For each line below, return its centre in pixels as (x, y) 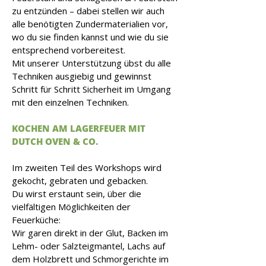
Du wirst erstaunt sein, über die (77, 194)
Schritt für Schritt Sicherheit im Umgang (91, 89)
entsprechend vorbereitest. (69, 50)
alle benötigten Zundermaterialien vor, (90, 24)
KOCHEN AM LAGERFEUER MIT (79, 128)
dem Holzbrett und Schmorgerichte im (90, 259)
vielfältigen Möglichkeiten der (71, 207)
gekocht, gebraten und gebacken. (80, 180)
